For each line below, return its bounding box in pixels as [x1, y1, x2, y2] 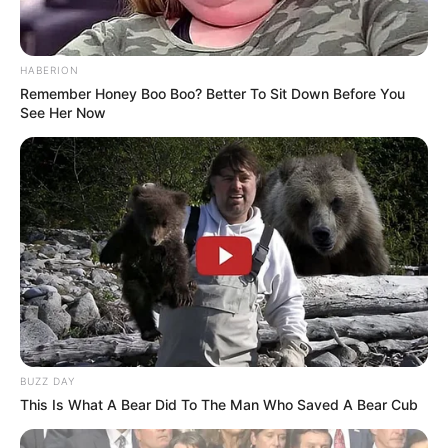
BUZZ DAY [20, 374, 75, 387]
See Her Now [20, 103, 106, 121]
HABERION [20, 63, 79, 76]
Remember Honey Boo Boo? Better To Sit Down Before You [20, 84, 405, 102]
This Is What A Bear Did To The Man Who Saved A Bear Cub [20, 395, 418, 413]
